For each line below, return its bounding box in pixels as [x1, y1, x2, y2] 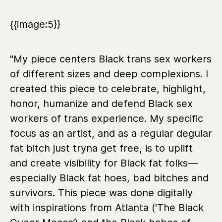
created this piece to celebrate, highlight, [10, 82, 206, 95]
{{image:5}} [10, 18, 60, 30]
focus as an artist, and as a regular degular [10, 127, 212, 139]
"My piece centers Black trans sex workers [10, 53, 212, 65]
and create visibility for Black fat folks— [10, 157, 198, 169]
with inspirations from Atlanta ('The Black [10, 201, 204, 214]
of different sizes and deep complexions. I [10, 67, 208, 80]
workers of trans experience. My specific [10, 112, 203, 124]
